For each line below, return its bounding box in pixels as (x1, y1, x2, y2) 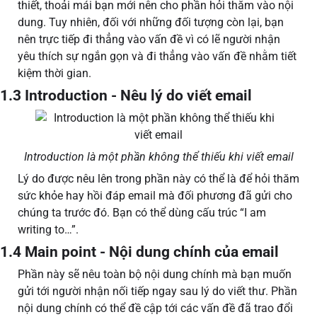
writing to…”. (18, 223, 79, 237)
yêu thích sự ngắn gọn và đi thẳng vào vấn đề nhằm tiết (18, 50, 296, 64)
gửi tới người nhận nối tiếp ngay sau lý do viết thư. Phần (18, 284, 297, 299)
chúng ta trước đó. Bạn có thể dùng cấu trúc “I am (18, 206, 266, 220)
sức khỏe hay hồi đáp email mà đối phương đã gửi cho (18, 189, 292, 203)
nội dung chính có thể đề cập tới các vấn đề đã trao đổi (18, 301, 293, 316)
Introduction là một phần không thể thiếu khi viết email (23, 150, 294, 164)
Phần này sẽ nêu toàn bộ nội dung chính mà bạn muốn (18, 267, 292, 282)
